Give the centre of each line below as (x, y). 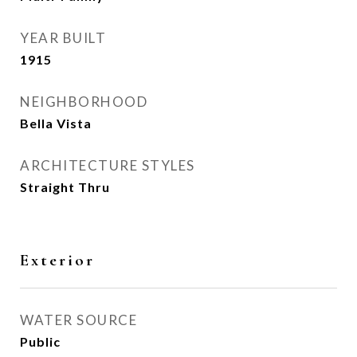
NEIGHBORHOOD (84, 102)
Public (40, 341)
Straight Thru (65, 187)
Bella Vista (56, 123)
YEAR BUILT (63, 38)
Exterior (57, 260)
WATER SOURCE (78, 320)
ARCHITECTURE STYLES (108, 165)
